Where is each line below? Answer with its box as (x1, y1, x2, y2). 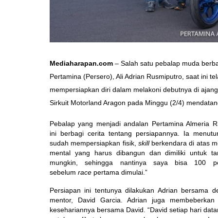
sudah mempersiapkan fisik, (50, 140, 136, 147)
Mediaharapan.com (50, 60, 115, 68)
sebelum (50, 169, 76, 177)
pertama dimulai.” (93, 169, 147, 177)
